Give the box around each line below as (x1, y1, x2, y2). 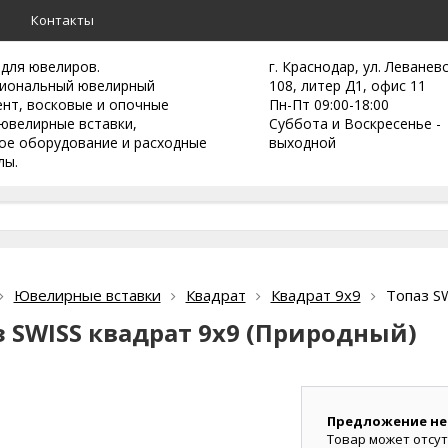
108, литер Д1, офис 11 (269, 76, 426, 95)
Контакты (31, 11, 94, 29)
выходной (269, 133, 336, 152)
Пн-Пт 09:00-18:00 (269, 95, 389, 114)
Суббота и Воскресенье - (269, 114, 441, 133)
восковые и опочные (27, 95, 169, 114)
